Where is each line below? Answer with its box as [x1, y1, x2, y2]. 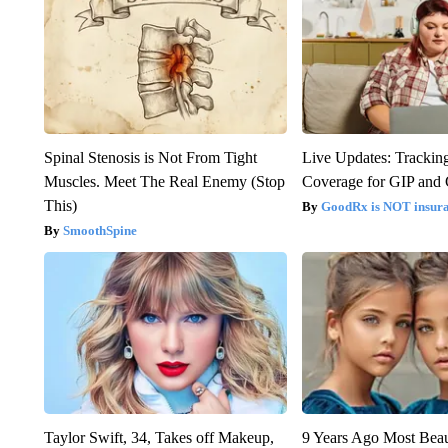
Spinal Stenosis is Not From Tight [43, 149, 257, 167]
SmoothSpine [62, 223, 137, 239]
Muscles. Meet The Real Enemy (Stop [43, 173, 285, 191]
